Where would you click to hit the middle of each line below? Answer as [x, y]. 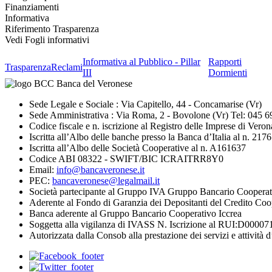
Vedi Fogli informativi [47, 39]
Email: [43, 169]
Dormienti [228, 72]
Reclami [67, 67]
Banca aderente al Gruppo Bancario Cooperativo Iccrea [135, 213]
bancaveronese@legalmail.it [106, 180]
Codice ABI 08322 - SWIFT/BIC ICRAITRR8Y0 [126, 158]
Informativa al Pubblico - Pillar [141, 61]
